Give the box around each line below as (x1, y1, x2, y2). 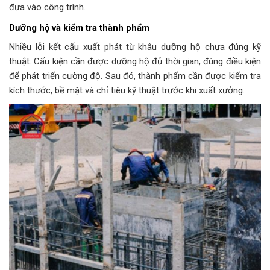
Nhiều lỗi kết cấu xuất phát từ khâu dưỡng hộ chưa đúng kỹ (9, 41, 261, 52)
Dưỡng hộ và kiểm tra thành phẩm (9, 22, 149, 34)
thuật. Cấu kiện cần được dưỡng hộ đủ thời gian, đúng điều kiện (9, 55, 261, 67)
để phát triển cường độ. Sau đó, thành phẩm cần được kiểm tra (9, 70, 261, 81)
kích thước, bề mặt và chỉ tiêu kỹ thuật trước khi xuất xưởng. (9, 84, 245, 96)
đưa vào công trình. (9, 2, 86, 13)
